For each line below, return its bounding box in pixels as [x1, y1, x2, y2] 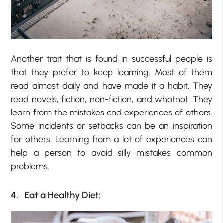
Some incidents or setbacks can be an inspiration [11, 120, 212, 131]
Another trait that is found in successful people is [11, 53, 212, 64]
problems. [11, 160, 50, 172]
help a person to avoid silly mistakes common [11, 147, 212, 158]
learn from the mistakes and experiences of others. [11, 107, 212, 118]
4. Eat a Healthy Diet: [11, 189, 101, 201]
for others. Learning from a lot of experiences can [11, 133, 212, 145]
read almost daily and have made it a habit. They [11, 80, 212, 91]
